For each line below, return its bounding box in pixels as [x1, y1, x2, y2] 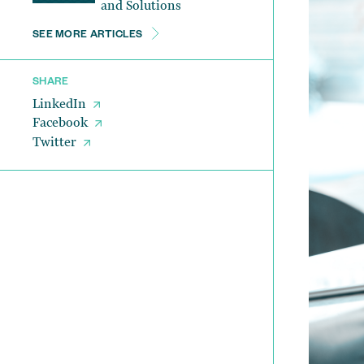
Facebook [32, 115, 91, 131]
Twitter [32, 135, 80, 150]
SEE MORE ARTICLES [32, 29, 146, 41]
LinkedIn [32, 96, 89, 111]
